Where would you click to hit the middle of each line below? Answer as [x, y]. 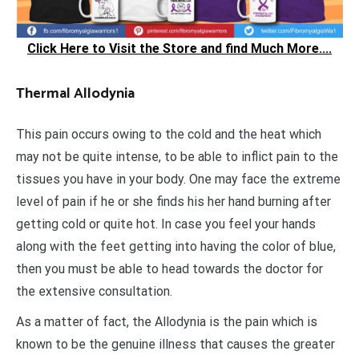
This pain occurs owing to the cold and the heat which [169, 134]
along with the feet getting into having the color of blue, [176, 246]
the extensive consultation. [94, 291]
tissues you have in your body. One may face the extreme [178, 179]
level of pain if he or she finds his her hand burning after [173, 201]
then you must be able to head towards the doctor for [169, 268]
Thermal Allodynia [75, 93]
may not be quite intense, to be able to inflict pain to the [177, 156]
